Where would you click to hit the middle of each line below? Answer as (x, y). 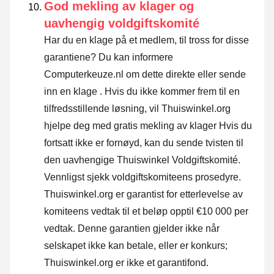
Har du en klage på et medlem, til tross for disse (146, 40)
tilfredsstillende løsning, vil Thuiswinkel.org (137, 109)
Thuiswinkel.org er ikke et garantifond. (126, 263)
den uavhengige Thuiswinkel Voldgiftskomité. (142, 160)
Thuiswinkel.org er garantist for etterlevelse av (143, 194)
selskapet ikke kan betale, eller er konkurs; (136, 246)
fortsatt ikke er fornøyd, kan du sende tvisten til (144, 143)
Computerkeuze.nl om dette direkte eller (130, 75)
